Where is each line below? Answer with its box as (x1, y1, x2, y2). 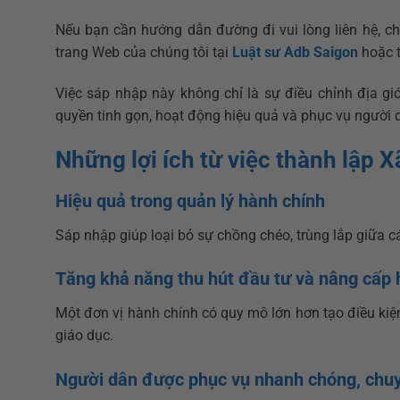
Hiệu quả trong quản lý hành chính (55, 189, 325, 212)
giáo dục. (55, 327, 113, 345)
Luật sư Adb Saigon (232, 44, 358, 62)
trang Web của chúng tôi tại (55, 44, 232, 62)
